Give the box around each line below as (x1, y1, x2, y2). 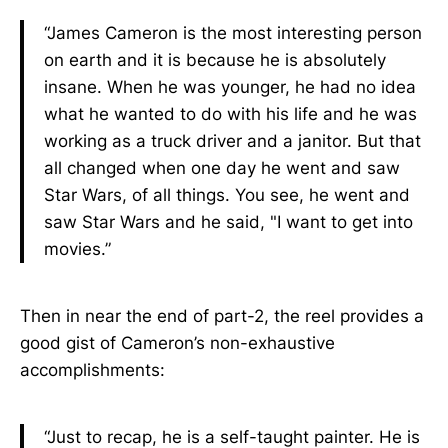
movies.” (44, 239, 111, 259)
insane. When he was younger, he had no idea (44, 77, 416, 97)
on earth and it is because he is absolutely (44, 50, 386, 70)
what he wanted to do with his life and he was (44, 104, 417, 124)
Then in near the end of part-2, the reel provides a (20, 306, 424, 326)
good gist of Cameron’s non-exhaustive (20, 333, 335, 353)
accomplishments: (20, 360, 165, 380)
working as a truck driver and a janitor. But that (44, 131, 421, 151)
